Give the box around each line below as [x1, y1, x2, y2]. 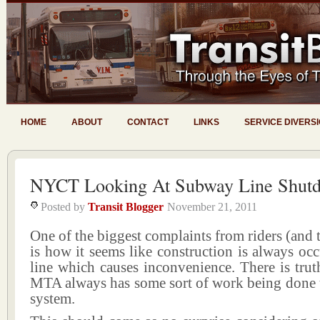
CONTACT [127, 117, 169, 127]
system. [30, 290, 75, 307]
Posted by [41, 201, 88, 213]
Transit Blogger [88, 201, 164, 213]
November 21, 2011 [167, 201, 257, 213]
